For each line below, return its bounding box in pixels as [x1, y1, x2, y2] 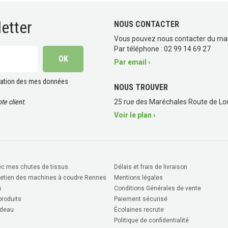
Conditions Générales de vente [113, 184, 201, 192]
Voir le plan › [114, 110, 155, 119]
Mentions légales [113, 174, 163, 181]
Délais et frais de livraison [113, 163, 187, 170]
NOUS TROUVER [114, 82, 168, 92]
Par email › [114, 58, 150, 66]
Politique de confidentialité [113, 216, 189, 224]
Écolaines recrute [113, 206, 164, 213]
